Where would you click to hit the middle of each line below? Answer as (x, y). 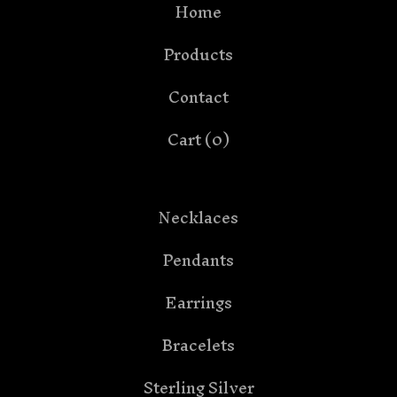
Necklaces (198, 218)
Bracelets (198, 345)
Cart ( (190, 140)
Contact (198, 97)
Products (198, 54)
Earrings (198, 303)
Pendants (198, 260)
